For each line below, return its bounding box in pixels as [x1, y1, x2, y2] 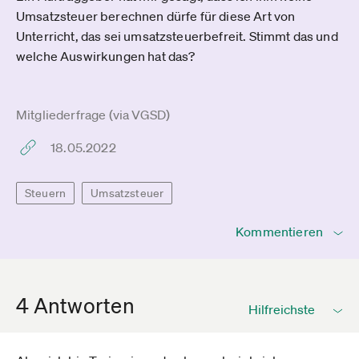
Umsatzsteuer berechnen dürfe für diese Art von [16, 8, 296, 24]
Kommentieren [236, 224, 323, 240]
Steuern [25, 186, 67, 200]
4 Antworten [16, 293, 135, 317]
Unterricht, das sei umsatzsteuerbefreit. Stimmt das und [16, 28, 338, 44]
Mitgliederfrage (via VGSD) [16, 107, 171, 123]
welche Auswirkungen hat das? [16, 48, 196, 64]
